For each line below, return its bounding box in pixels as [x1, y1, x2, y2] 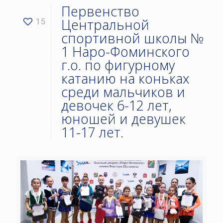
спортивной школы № [61, 29, 204, 47]
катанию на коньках [61, 69, 189, 88]
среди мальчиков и [61, 83, 185, 101]
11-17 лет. [61, 123, 123, 141]
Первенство [61, 2, 139, 20]
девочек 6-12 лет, [61, 96, 172, 114]
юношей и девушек [61, 110, 186, 128]
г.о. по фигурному [61, 56, 175, 74]
